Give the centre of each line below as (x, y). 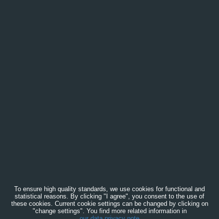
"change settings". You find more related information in (109, 211)
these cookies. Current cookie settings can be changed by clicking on (109, 204)
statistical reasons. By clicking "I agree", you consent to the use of (109, 196)
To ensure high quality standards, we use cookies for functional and (109, 189)
